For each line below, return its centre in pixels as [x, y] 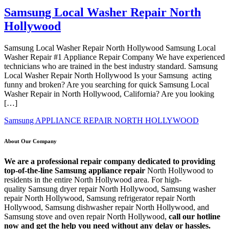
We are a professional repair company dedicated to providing [110, 161]
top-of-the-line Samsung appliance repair [75, 170]
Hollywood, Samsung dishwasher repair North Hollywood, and [108, 207]
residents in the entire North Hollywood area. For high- [93, 179]
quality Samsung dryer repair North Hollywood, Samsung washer [110, 189]
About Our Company [30, 141]
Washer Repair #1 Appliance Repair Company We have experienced [114, 57]
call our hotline [194, 216]
